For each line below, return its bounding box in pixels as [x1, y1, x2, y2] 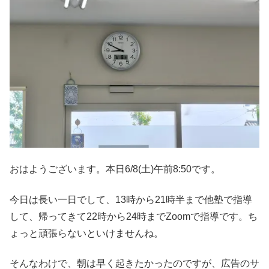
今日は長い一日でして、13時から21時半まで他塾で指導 [10, 194, 252, 205]
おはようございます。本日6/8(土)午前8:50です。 [10, 164, 220, 175]
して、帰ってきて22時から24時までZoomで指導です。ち [10, 211, 258, 222]
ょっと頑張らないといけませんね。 [10, 228, 163, 238]
